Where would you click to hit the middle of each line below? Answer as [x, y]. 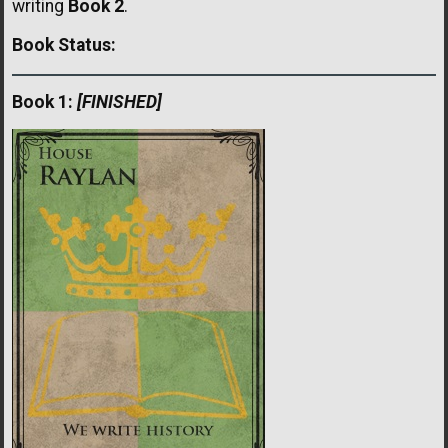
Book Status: [64, 44]
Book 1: [42, 101]
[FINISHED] [119, 101]
